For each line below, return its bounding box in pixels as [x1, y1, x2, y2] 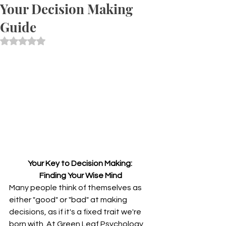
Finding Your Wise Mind [39, 171, 122, 180]
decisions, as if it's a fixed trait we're [9, 207, 143, 216]
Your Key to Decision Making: [28, 159, 134, 167]
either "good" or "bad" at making [9, 195, 129, 204]
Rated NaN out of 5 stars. [22, 37, 104, 44]
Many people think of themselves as [9, 183, 143, 192]
